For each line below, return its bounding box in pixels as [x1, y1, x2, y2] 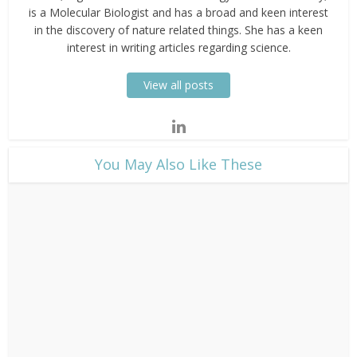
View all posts [143, 77, 214, 93]
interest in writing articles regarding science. [66, 40, 291, 56]
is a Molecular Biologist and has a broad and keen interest [29, 5, 328, 21]
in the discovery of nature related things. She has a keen [34, 22, 323, 38]
